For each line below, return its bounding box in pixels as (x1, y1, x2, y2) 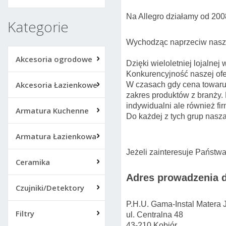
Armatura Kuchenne (16, 105, 89, 116)
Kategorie (8, 17, 69, 36)
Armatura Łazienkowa (16, 131, 96, 141)
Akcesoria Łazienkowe (16, 80, 97, 90)
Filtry (16, 208, 34, 218)
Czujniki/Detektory (16, 183, 84, 193)
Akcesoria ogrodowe (16, 54, 92, 64)
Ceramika (16, 157, 50, 167)
